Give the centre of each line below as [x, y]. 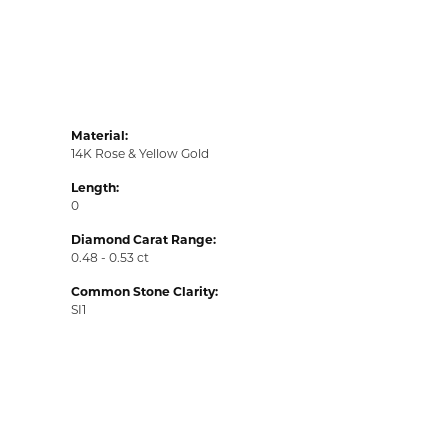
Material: [99, 135]
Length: [95, 187]
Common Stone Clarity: [144, 291]
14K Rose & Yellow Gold [140, 153]
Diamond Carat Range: [143, 239]
